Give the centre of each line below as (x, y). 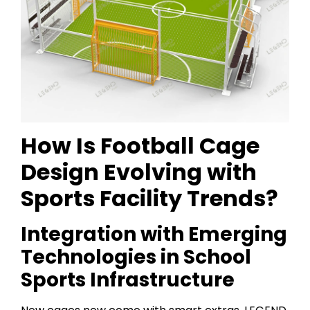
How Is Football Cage (140, 146)
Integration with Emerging (154, 235)
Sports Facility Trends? (149, 199)
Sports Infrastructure (128, 280)
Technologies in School (136, 257)
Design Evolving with (139, 172)
